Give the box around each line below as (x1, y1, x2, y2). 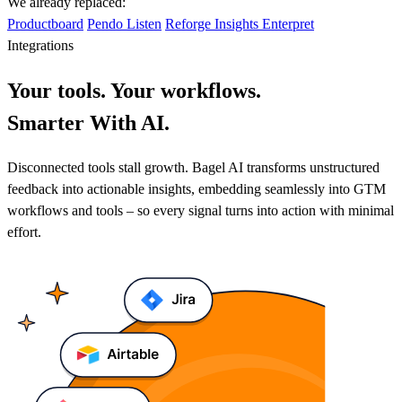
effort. (7, 224, 41, 240)
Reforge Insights (165, 16, 262, 32)
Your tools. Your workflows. (7, 79, 261, 103)
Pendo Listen (87, 16, 162, 32)
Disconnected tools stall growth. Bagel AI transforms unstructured (7, 160, 380, 176)
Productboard (7, 16, 83, 32)
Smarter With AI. (7, 111, 170, 135)
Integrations (7, 38, 74, 54)
